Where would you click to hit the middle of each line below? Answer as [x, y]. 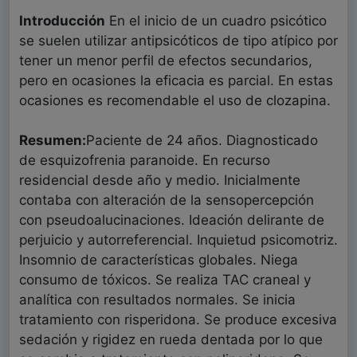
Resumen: [53, 141]
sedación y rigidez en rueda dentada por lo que [171, 340]
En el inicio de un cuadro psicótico [216, 21]
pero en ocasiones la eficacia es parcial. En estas [176, 81]
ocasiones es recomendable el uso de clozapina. [175, 101]
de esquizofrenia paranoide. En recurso [145, 161]
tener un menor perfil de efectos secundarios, [166, 61]
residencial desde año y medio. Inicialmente [160, 180]
